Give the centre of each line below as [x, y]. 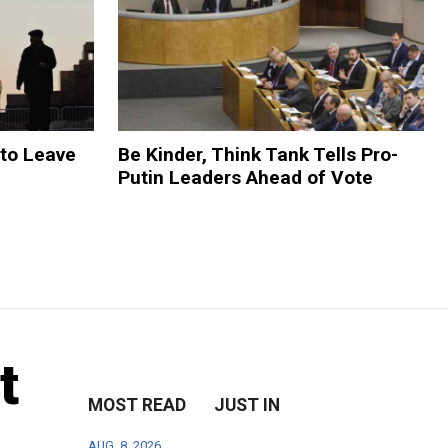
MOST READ [137, 404]
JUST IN [247, 404]
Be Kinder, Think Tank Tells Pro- [257, 154]
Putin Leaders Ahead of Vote [245, 177]
